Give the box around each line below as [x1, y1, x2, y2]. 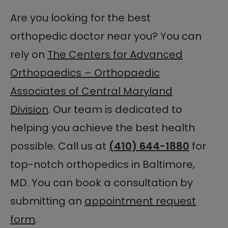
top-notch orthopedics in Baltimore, [10, 157, 195, 172]
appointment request [84, 193, 196, 208]
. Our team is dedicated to [48, 102, 182, 117]
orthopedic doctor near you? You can [10, 28, 202, 43]
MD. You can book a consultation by [10, 175, 193, 190]
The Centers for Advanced [47, 47, 183, 62]
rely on [10, 47, 47, 62]
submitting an [10, 193, 84, 208]
